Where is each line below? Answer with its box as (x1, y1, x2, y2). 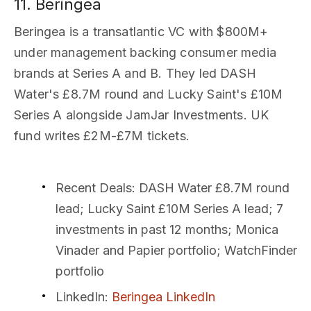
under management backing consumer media (14, 45, 277, 60)
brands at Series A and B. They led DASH (14, 66, 257, 81)
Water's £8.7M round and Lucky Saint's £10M (14, 87, 283, 102)
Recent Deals (56, 180, 132, 196)
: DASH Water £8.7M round (132, 180, 289, 196)
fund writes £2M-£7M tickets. (14, 128, 190, 144)
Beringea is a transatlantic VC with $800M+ (14, 24, 269, 40)
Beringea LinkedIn (112, 289, 215, 305)
